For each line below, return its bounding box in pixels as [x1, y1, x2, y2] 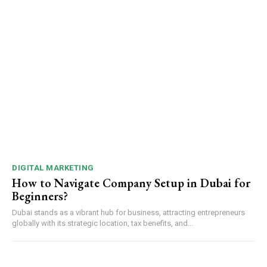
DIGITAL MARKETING [12, 163, 94, 172]
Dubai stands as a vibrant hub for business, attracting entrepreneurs [12, 207, 245, 217]
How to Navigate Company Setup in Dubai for [12, 175, 250, 191]
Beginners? [12, 188, 68, 204]
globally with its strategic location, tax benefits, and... [12, 218, 193, 228]
